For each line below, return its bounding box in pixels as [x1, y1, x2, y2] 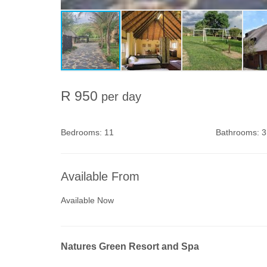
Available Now [61, 195, 114, 205]
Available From [61, 170, 139, 183]
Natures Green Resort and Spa [61, 241, 199, 252]
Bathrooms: [215, 128, 259, 137]
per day [101, 90, 141, 103]
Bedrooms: [61, 128, 102, 137]
